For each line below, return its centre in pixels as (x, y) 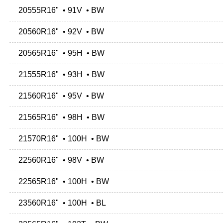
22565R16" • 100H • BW (62, 182)
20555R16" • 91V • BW (59, 10)
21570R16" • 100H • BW (62, 139)
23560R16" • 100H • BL (60, 203)
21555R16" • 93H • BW (59, 75)
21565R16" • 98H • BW (59, 117)
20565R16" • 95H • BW (59, 53)
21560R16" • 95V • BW (59, 96)
